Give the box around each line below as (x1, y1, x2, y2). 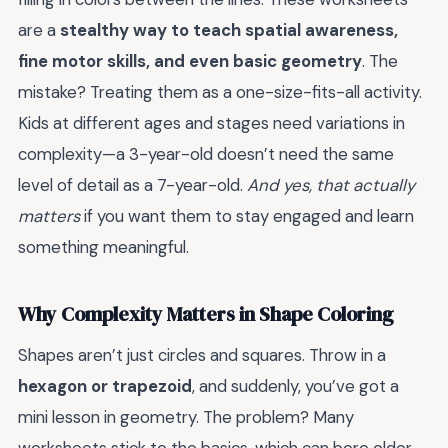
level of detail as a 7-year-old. (18, 174, 247, 197)
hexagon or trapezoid (18, 375, 192, 398)
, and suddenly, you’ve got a (192, 375, 399, 398)
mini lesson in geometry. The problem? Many (18, 406, 354, 429)
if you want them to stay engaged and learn (80, 205, 414, 228)
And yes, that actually (247, 174, 415, 197)
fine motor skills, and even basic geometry (18, 50, 362, 73)
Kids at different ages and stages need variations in (18, 112, 405, 135)
